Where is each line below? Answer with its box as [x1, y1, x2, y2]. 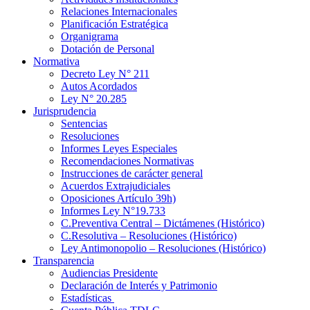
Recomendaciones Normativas [61, 155, 194, 167]
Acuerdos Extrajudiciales [61, 180, 170, 192]
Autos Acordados [61, 80, 137, 93]
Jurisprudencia [33, 105, 96, 118]
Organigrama [61, 30, 118, 43]
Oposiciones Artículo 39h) [61, 192, 176, 205]
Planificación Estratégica [61, 18, 168, 30]
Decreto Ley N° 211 [61, 68, 149, 80]
